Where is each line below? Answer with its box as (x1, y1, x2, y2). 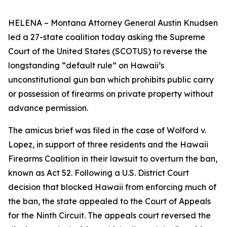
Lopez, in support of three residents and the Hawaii (8, 139, 208, 149)
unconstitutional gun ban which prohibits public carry (8, 74, 214, 85)
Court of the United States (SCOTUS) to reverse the (8, 46, 207, 56)
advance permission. (8, 103, 88, 113)
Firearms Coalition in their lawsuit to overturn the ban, (8, 154, 217, 164)
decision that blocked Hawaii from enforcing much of (8, 182, 216, 192)
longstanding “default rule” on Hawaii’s (8, 60, 164, 70)
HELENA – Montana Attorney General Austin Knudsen (8, 18, 218, 28)
